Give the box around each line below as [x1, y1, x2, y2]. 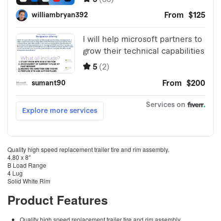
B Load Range [7, 161, 46, 170]
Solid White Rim [7, 177, 50, 185]
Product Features [7, 191, 108, 209]
